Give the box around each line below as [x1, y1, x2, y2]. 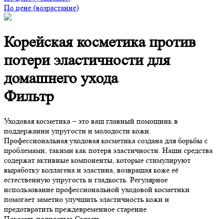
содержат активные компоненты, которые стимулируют [4, 155, 191, 165]
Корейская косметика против [4, 33, 196, 51]
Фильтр [4, 88, 54, 106]
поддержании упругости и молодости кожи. [4, 126, 151, 135]
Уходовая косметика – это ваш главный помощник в [4, 116, 178, 126]
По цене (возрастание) [4, 3, 79, 12]
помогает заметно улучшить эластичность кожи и [4, 194, 169, 204]
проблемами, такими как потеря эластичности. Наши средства [4, 145, 213, 155]
